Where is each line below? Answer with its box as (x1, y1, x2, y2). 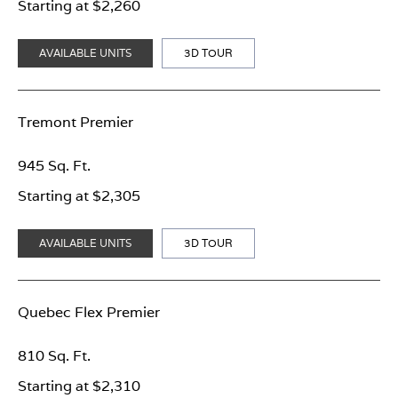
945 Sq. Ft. (18, 155, 91, 175)
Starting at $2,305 (18, 186, 140, 205)
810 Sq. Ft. (18, 346, 91, 365)
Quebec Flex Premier (18, 302, 160, 322)
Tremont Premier (18, 112, 133, 131)
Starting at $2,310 (18, 376, 140, 395)
